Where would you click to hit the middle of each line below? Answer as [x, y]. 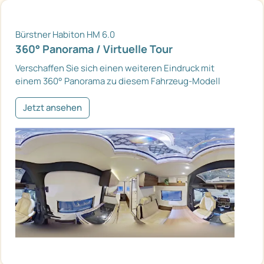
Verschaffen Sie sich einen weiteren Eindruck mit [115, 68]
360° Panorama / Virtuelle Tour [94, 49]
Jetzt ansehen [52, 107]
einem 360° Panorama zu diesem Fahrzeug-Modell [118, 81]
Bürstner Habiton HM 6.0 [65, 34]
